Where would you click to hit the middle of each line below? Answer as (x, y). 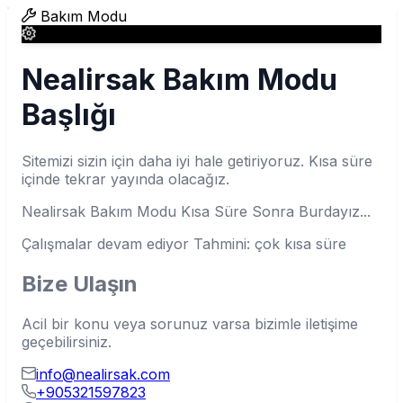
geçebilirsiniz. (67, 341)
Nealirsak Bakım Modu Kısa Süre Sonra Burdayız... (196, 211)
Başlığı (69, 115)
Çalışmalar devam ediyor (107, 243)
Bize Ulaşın (80, 283)
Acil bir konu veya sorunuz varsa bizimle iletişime (190, 323)
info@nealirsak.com (103, 374)
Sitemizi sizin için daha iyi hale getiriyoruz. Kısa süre (197, 161)
